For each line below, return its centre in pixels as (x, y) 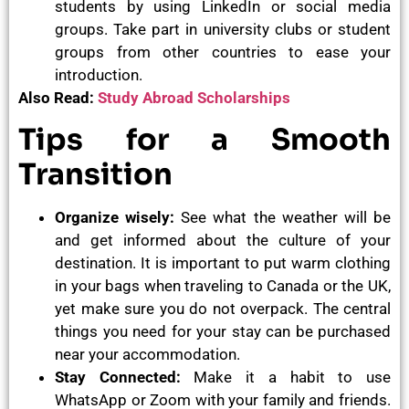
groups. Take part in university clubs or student (223, 29)
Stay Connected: (118, 378)
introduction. (99, 74)
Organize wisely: (115, 218)
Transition (95, 175)
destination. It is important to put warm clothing (223, 263)
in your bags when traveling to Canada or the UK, (223, 286)
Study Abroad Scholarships (194, 97)
